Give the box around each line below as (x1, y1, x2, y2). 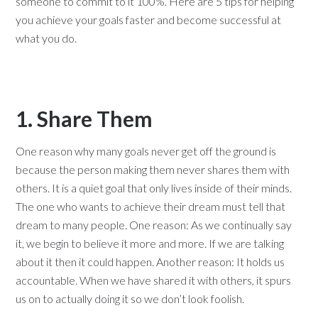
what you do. (16, 31, 77, 45)
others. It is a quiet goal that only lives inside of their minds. (16, 181, 292, 194)
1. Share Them (16, 106, 153, 131)
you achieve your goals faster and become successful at (16, 13, 282, 26)
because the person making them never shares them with (16, 163, 290, 176)
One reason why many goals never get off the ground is (16, 144, 277, 158)
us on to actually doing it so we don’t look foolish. (16, 292, 245, 305)
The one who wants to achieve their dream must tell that (16, 199, 286, 213)
